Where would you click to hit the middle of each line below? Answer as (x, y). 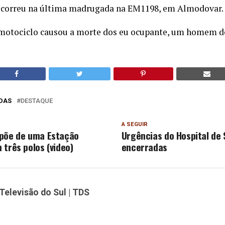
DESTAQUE (37, 101)
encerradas (144, 147)
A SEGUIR (134, 125)
